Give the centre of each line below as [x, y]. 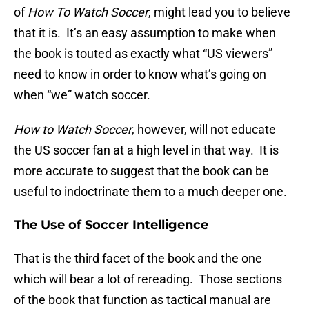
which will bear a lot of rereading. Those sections [148, 279]
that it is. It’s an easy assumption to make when [145, 33]
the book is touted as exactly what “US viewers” [143, 54]
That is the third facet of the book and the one [138, 259]
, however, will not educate [204, 130]
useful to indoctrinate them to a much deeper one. [150, 192]
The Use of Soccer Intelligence [111, 225]
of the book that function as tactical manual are [142, 300]
